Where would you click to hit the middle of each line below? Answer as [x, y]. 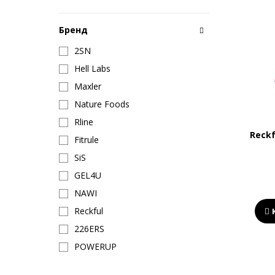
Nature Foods [102, 104]
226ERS [89, 229]
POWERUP [95, 246]
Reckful [89, 211]
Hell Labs [92, 68]
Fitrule [87, 140]
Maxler [88, 86]
